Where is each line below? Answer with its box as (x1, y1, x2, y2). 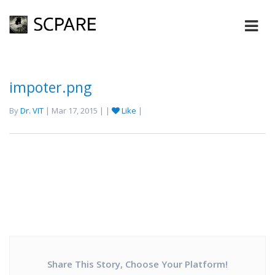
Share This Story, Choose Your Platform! (47, 258, 228, 270)
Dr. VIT (20, 105, 44, 116)
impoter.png (9, 77, 91, 97)
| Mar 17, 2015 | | (44, 105, 112, 116)
